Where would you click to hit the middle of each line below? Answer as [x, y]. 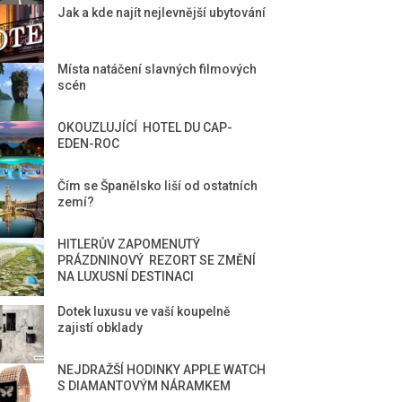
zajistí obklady [100, 328]
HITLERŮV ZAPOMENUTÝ [129, 244]
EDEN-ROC [88, 144]
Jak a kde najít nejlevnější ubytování [162, 13]
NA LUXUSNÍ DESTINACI [126, 276]
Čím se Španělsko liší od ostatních [157, 186]
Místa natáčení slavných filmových [157, 69]
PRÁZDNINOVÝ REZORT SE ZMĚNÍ [157, 260]
